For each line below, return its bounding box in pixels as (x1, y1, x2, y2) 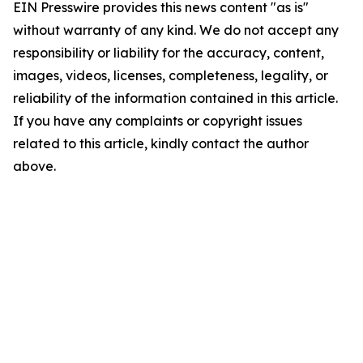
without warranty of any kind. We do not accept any (13, 22, 339, 39)
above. (13, 158, 56, 175)
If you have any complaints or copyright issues (13, 113, 302, 130)
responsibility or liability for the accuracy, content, (13, 45, 324, 62)
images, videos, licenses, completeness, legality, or (13, 67, 328, 84)
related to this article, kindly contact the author (13, 135, 309, 152)
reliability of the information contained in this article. (13, 90, 338, 107)
